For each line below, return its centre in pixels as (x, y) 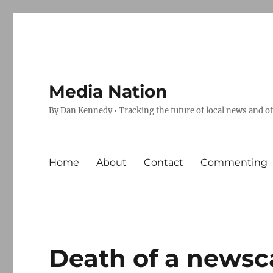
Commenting (234, 162)
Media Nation (108, 91)
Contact (164, 162)
